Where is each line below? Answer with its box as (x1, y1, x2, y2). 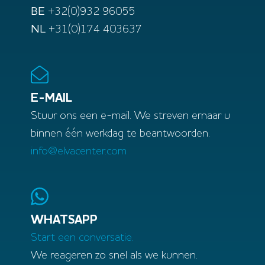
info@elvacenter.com (31, 146, 127, 158)
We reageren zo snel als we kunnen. (31, 250, 198, 262)
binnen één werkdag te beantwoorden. (31, 128, 211, 140)
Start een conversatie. (31, 232, 134, 244)
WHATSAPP (31, 214, 98, 227)
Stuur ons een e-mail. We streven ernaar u (31, 111, 231, 122)
